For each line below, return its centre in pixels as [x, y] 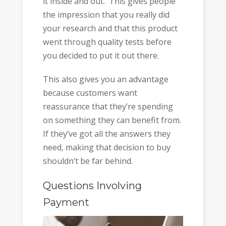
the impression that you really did [106, 15]
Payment [66, 203]
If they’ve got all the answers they [106, 133]
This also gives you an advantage [105, 79]
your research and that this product [110, 29]
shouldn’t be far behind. [88, 161]
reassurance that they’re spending [108, 106]
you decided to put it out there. [101, 56]
